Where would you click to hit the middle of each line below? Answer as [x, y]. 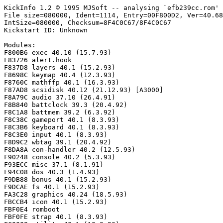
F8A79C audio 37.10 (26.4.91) [60, 97]
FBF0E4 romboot [32, 209]
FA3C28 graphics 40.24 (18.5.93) [66, 194]
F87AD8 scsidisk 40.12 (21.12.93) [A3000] [84, 90]
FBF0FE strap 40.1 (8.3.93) [56, 217]
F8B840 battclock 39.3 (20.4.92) [66, 105]
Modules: [20, 45]
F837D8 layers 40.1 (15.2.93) [60, 67]
